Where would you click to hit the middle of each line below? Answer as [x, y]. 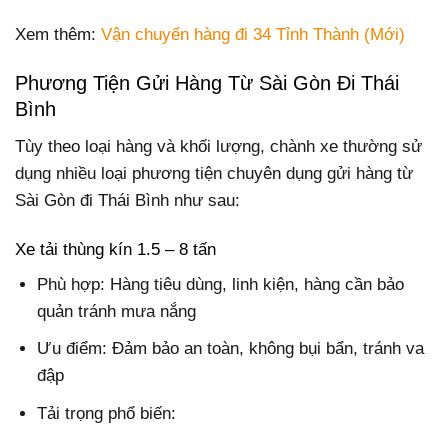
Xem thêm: [58, 35]
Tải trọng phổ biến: [107, 413]
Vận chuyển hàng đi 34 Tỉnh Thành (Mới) [253, 35]
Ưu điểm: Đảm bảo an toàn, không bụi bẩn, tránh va [231, 349]
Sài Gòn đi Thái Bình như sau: [127, 200]
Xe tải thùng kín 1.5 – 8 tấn [115, 249]
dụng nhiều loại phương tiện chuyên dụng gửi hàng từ [214, 173]
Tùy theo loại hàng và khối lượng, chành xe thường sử [218, 146]
